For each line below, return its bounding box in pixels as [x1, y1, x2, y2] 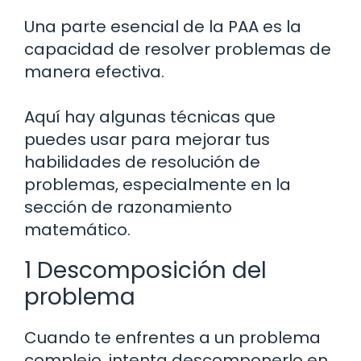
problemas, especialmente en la [24, 173, 291, 197]
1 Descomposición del [24, 255, 267, 287]
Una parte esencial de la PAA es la [24, 15, 301, 39]
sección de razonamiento [24, 196, 232, 219]
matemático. [24, 218, 131, 242]
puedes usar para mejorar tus [24, 128, 270, 151]
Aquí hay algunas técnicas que [24, 106, 276, 129]
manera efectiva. [24, 60, 164, 84]
